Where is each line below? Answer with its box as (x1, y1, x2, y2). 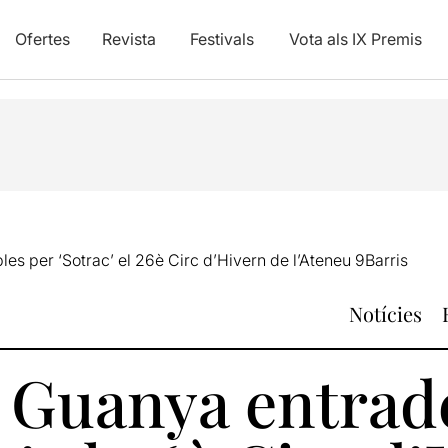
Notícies (349, 300, 422, 327)
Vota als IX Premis (288, 29, 422, 49)
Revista (101, 29, 156, 49)
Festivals (189, 29, 254, 49)
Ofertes (14, 29, 70, 49)
